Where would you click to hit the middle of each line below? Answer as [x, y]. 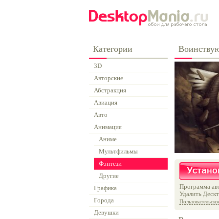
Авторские [109, 78]
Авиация [106, 102]
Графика [105, 188]
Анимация [108, 127]
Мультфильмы [118, 151]
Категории [113, 49]
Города [104, 200]
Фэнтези [110, 164]
